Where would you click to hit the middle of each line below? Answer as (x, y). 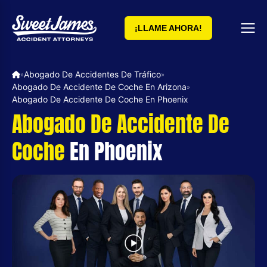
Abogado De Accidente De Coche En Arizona (99, 87)
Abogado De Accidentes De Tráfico (92, 74)
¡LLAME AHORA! (168, 28)
